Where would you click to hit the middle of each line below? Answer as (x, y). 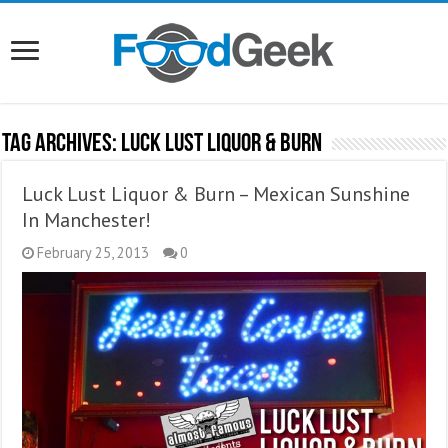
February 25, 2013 (93, 252)
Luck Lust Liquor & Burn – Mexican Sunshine (216, 194)
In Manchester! (87, 220)
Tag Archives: (62, 144)
